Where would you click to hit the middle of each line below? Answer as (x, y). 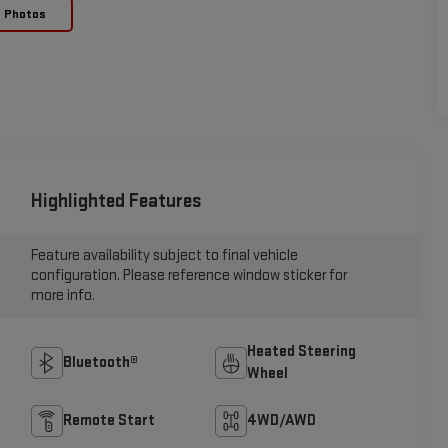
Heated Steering (302, 351)
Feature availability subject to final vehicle (164, 256)
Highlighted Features (116, 201)
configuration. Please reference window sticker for (188, 276)
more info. (62, 296)
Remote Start (108, 420)
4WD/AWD (282, 420)
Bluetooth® (100, 362)
